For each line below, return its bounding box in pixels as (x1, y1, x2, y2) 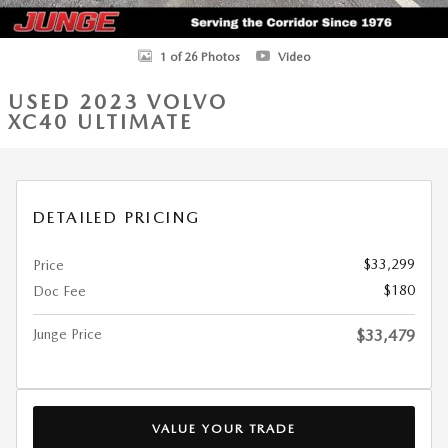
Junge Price (33, 326, 102, 342)
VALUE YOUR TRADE (152, 420, 296, 436)
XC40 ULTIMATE (8, 110, 193, 134)
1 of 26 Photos (159, 49, 240, 64)
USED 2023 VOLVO (8, 90, 228, 114)
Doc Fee (33, 283, 86, 299)
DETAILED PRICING (33, 208, 201, 227)
